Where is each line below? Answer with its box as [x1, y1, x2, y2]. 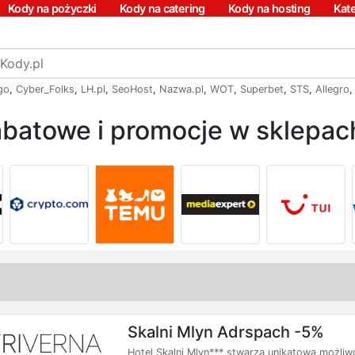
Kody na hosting [227, 2, 311, 15]
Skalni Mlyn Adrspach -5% [128, 322, 324, 342]
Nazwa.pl [159, 83, 204, 95]
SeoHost [112, 83, 153, 95]
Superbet [240, 83, 284, 95]
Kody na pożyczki [7, 2, 97, 15]
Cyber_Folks [16, 83, 74, 95]
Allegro [315, 83, 349, 95]
